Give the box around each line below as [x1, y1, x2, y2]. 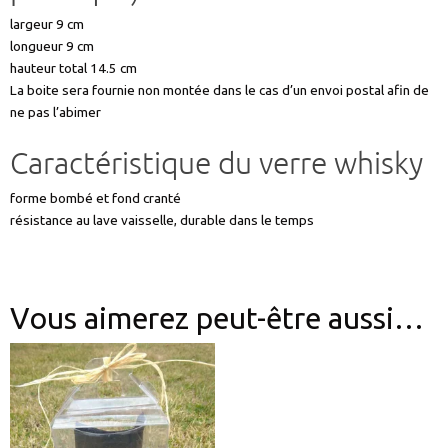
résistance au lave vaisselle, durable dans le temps [10, 211, 314, 228]
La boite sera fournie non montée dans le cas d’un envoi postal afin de [10, 81, 429, 98]
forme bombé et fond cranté [10, 189, 181, 206]
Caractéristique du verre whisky [10, 145, 423, 183]
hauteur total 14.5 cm [10, 59, 137, 76]
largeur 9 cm [10, 15, 84, 32]
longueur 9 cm [10, 37, 94, 54]
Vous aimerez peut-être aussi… [10, 301, 424, 336]
